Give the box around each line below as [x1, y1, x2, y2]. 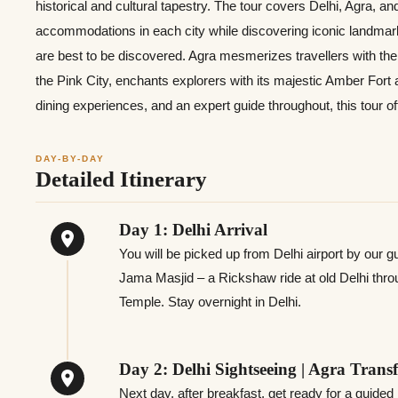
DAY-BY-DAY [36, 154, 105, 164]
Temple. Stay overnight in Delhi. [119, 293, 302, 309]
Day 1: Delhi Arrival [119, 219, 268, 239]
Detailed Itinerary [36, 167, 207, 192]
